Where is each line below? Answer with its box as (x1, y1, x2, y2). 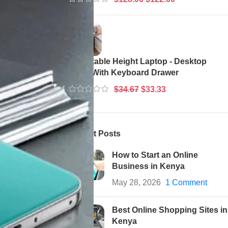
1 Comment (165, 178, 207, 187)
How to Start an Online (111, 150, 198, 159)
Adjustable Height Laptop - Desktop (68, 56, 207, 66)
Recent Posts (68, 129, 121, 138)
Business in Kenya (111, 161, 185, 170)
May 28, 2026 (111, 178, 161, 187)
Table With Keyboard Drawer (68, 68, 179, 77)
